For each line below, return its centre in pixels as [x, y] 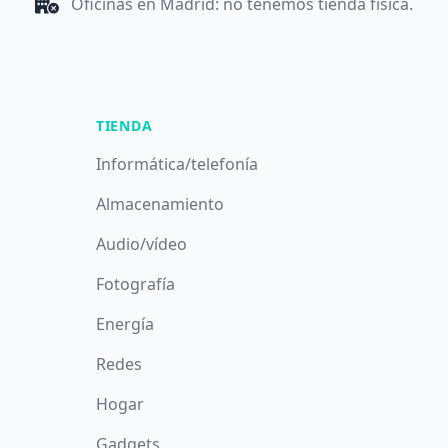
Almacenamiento [160, 204]
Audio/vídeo [141, 244]
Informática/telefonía [177, 164]
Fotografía [135, 284]
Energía [125, 324]
